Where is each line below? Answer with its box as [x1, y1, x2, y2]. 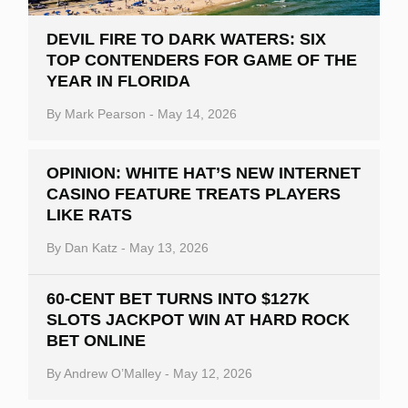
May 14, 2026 [158, 106, 237, 121]
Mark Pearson [65, 106, 146, 121]
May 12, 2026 [173, 365, 252, 381]
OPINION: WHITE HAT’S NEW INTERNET [46, 163, 361, 182]
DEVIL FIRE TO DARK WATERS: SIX [46, 29, 326, 48]
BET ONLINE [46, 331, 146, 350]
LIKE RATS [46, 205, 132, 224]
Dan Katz [65, 240, 117, 255]
